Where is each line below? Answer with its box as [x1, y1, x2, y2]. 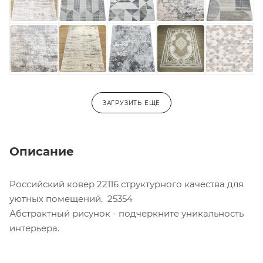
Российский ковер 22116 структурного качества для [9, 178, 244, 190]
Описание [9, 144, 74, 159]
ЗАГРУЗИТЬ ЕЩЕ [102, 99, 161, 107]
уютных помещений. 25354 [9, 193, 133, 205]
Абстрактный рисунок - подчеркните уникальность [9, 208, 244, 220]
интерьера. [9, 222, 59, 234]
